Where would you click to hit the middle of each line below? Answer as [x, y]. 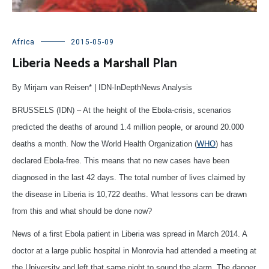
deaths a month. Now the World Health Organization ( [104, 144]
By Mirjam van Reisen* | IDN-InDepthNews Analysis [102, 88]
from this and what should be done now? [82, 211]
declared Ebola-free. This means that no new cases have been [121, 161]
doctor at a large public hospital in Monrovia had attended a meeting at [134, 251]
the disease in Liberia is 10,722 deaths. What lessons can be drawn [129, 195]
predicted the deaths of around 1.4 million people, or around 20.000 [128, 127]
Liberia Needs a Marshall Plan [95, 64]
